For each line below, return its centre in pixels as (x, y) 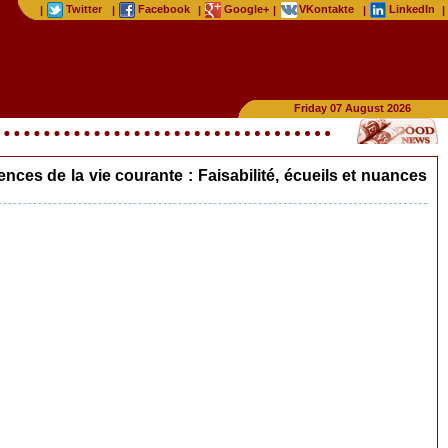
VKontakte (326, 9)
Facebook (164, 9)
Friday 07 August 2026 (352, 108)
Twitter (84, 9)
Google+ (246, 9)
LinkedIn (412, 9)
